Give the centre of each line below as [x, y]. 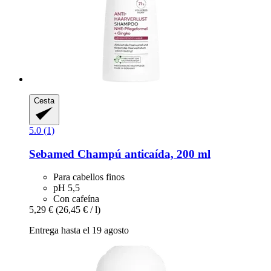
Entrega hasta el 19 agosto [79, 230]
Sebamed [52, 154]
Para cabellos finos [89, 177]
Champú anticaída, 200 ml [142, 154]
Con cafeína [76, 199]
